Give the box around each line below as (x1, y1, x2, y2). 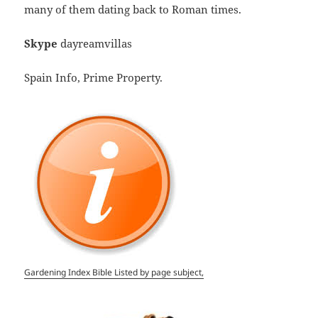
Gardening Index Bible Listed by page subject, (24, 265, 204, 278)
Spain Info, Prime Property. (24, 70, 163, 84)
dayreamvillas (57, 35, 133, 50)
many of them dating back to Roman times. (24, 1, 242, 16)
